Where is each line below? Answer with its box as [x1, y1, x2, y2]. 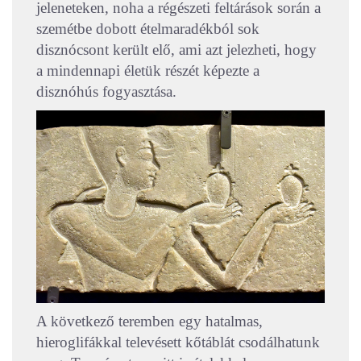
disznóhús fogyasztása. [36, 83, 176, 101]
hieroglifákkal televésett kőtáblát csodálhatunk [36, 334, 320, 351]
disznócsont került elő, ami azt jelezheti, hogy [36, 41, 317, 59]
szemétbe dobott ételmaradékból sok [36, 20, 259, 38]
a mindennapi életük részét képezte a [36, 62, 259, 80]
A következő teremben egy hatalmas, [36, 313, 263, 330]
